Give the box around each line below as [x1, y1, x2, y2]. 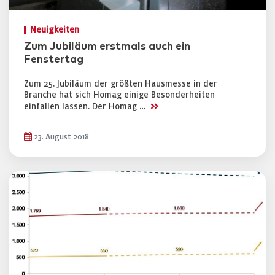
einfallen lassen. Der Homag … [24, 102, 148, 111]
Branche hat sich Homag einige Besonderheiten [24, 90, 215, 99]
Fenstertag [24, 54, 83, 65]
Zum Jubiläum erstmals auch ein [24, 41, 190, 52]
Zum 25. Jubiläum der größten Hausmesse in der [24, 79, 217, 88]
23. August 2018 [32, 133, 89, 141]
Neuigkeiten [30, 25, 79, 34]
